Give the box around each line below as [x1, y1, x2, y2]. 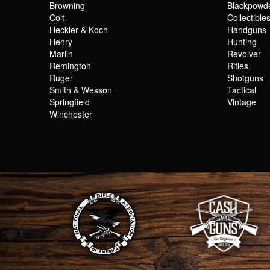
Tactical [227, 83, 256, 96]
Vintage [227, 95, 256, 108]
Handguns [227, 23, 266, 36]
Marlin [49, 47, 73, 60]
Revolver [227, 47, 261, 60]
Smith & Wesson [49, 83, 112, 96]
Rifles [227, 59, 248, 72]
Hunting [227, 35, 257, 48]
